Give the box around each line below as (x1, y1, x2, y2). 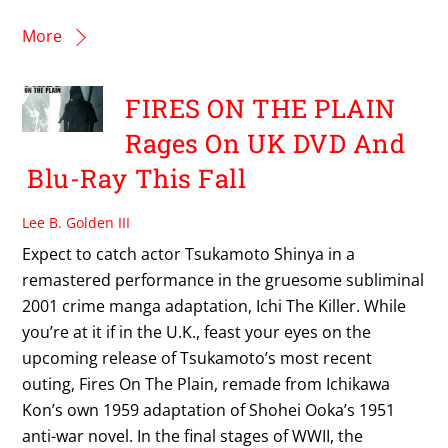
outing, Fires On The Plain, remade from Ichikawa (22, 372, 391, 395)
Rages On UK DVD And (125, 125, 406, 160)
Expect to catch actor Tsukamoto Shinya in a (22, 242, 356, 265)
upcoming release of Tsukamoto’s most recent (22, 346, 373, 369)
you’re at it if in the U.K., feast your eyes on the (22, 320, 372, 343)
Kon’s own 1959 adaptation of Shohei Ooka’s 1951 (22, 398, 396, 421)
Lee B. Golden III (22, 212, 131, 232)
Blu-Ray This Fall (27, 160, 247, 195)
